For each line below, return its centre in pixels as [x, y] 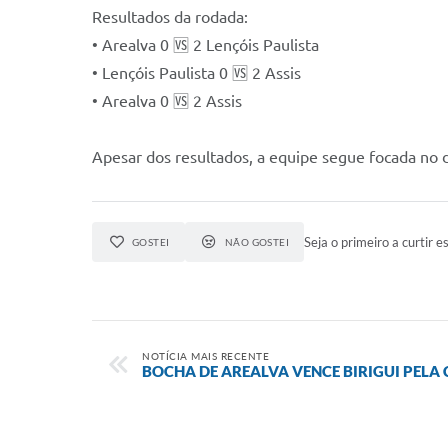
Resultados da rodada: [170, 17]
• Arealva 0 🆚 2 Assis [167, 101]
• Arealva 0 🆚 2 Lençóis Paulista [205, 45]
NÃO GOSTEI [257, 242]
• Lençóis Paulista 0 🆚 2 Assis [196, 73]
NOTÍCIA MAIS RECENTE [205, 356]
